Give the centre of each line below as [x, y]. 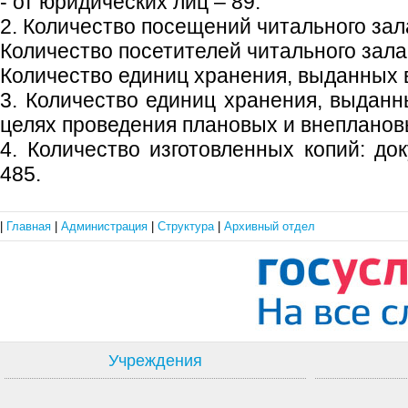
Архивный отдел [270, 226]
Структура [188, 226]
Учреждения [155, 361]
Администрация [106, 226]
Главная [31, 226]
